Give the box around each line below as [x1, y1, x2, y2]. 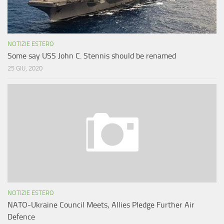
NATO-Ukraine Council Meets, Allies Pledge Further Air [7, 200, 194, 210]
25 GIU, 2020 [7, 64, 42, 72]
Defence [7, 212, 35, 222]
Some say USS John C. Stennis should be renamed [7, 51, 176, 61]
